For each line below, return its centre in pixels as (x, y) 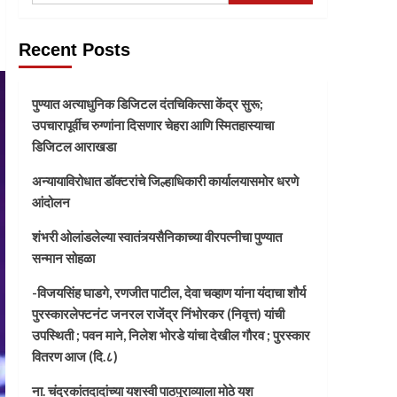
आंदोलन (51, 202)
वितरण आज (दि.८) (74, 357)
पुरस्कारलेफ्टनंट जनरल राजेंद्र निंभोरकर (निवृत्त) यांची (158, 314)
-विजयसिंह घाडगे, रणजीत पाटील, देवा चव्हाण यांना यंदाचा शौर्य (168, 293)
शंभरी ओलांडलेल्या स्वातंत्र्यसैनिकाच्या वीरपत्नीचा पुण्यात (156, 237)
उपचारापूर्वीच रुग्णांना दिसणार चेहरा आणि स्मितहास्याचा (152, 125)
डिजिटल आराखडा (74, 147)
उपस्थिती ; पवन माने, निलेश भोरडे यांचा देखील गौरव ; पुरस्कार (171, 335)
